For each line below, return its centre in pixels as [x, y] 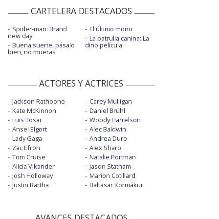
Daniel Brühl [107, 110]
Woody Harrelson [115, 120]
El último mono [111, 29]
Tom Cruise [29, 157]
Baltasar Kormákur [116, 185]
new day [20, 35]
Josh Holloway [33, 175]
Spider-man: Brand [40, 29]
